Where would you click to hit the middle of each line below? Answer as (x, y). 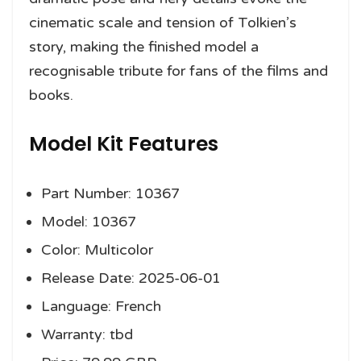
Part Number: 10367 (110, 194)
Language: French (101, 307)
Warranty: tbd (87, 335)
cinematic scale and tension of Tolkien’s (163, 23)
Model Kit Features (124, 144)
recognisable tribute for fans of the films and (178, 71)
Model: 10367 (89, 222)
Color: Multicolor (97, 250)
